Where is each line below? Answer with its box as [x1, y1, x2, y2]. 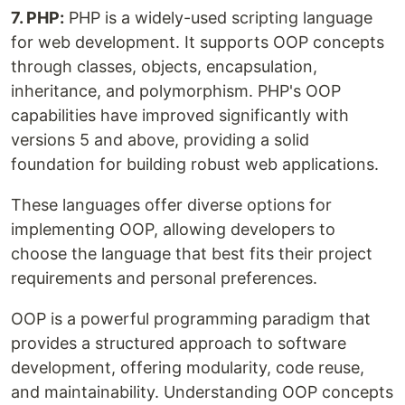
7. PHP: [11, 8, 64, 28]
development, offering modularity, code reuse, [11, 358, 364, 378]
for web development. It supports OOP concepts [11, 33, 384, 52]
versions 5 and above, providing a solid [11, 130, 309, 150]
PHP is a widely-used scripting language [64, 8, 372, 28]
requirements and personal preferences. [11, 268, 317, 288]
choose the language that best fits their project [11, 244, 372, 264]
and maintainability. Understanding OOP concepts [11, 382, 393, 402]
